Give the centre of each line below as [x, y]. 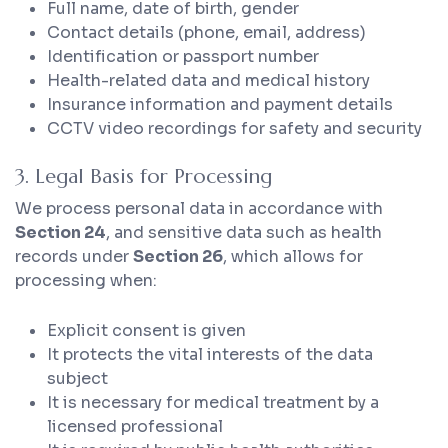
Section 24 [60, 233]
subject [77, 379]
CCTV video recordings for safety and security [234, 129]
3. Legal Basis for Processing [143, 177]
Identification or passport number [183, 57]
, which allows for [293, 257]
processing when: [86, 281]
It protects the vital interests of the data [210, 355]
